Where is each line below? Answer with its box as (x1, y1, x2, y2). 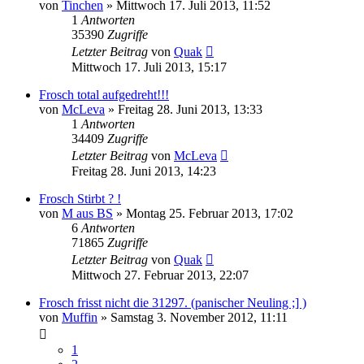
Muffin (62, 310, 97, 324)
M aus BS (62, 206, 113, 220)
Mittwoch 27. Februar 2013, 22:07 (71, 267, 249, 282)
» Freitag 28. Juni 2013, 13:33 (105, 102, 262, 116)
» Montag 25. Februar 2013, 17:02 (113, 206, 293, 220)
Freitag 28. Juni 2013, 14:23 (71, 163, 216, 178)
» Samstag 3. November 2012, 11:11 (97, 310, 288, 324)
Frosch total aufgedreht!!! (39, 87, 169, 102)
